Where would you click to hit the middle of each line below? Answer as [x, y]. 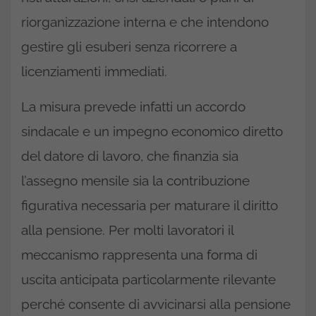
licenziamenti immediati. [94, 71]
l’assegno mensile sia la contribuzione [135, 181]
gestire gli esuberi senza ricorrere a [129, 47]
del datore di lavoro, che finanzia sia [130, 156]
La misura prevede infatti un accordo [133, 107]
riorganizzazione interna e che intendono [145, 22]
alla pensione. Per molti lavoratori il [127, 230]
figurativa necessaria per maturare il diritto [150, 205]
